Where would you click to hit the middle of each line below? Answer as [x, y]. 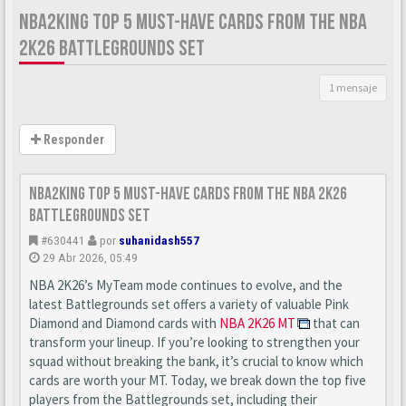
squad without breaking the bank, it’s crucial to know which [196, 361]
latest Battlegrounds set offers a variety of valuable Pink [189, 304]
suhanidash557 [159, 240]
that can [335, 323]
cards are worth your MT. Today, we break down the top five [198, 380]
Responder [72, 140]
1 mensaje [353, 87]
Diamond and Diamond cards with [124, 323]
